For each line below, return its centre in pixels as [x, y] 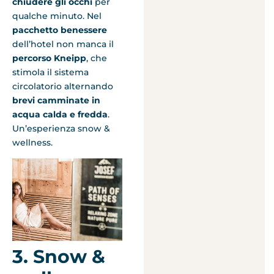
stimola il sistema [50, 72]
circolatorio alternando [63, 86]
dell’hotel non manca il [63, 44]
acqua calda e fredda [60, 114]
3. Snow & [59, 257]
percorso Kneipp [49, 58]
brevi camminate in [56, 100]
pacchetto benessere [60, 30]
